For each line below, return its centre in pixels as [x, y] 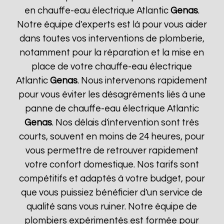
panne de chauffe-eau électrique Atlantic [112, 109]
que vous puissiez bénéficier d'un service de [112, 193]
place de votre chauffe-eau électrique [112, 67]
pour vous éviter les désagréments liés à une [112, 95]
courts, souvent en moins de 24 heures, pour [112, 137]
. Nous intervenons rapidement [143, 81]
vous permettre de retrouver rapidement [112, 151]
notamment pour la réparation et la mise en [112, 53]
